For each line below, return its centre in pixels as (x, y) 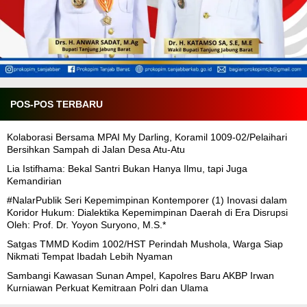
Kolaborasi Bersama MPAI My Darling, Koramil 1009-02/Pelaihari (147, 137)
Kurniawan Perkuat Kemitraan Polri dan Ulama (108, 287)
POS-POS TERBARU (57, 104)
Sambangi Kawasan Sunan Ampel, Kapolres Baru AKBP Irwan (140, 275)
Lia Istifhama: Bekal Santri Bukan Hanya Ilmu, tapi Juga (127, 168)
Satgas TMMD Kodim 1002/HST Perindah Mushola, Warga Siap (145, 244)
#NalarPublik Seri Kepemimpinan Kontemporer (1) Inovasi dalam (147, 200)
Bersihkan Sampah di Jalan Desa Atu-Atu (96, 149)
